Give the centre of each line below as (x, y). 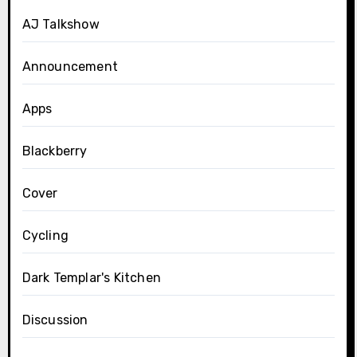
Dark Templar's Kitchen (91, 278)
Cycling (45, 236)
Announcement (70, 67)
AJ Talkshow (61, 25)
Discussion (55, 320)
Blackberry (55, 151)
